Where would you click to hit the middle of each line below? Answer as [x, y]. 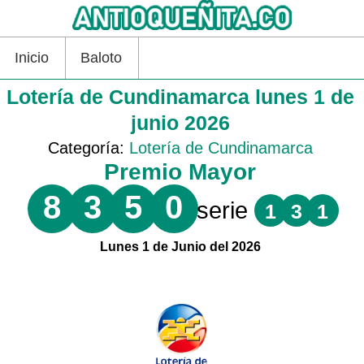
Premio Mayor [180, 171]
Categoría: [88, 147]
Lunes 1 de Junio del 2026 [180, 246]
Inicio [32, 57]
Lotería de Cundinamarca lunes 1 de [180, 96]
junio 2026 [180, 122]
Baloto [101, 57]
